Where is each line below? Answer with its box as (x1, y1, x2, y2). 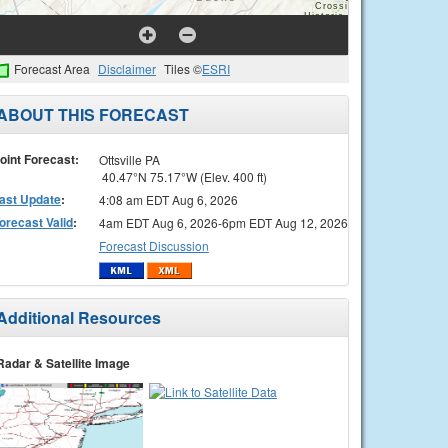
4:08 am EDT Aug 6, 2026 (98, 190, 238, 208)
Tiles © (164, 60, 202, 77)
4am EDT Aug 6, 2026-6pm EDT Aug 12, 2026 (98, 213, 348, 231)
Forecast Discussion (98, 236, 209, 254)
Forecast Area (14, 60, 90, 77)
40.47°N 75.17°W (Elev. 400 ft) (98, 167, 267, 185)
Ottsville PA (98, 150, 160, 168)
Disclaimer (98, 60, 156, 77)
